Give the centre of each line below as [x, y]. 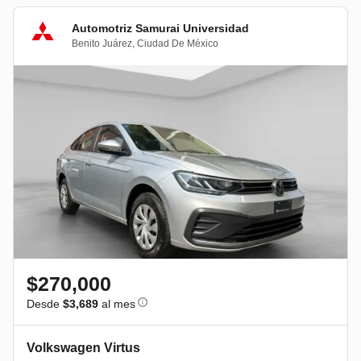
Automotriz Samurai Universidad [160, 29]
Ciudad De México [178, 44]
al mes [117, 303]
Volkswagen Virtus [83, 347]
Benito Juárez [102, 44]
